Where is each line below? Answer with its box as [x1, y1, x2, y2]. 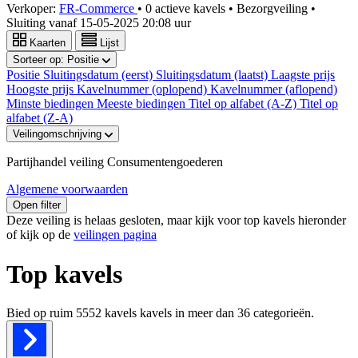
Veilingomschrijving [13, 128, 105, 141]
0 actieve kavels [145, 2, 229, 16]
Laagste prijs [271, 68, 335, 82]
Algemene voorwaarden [6, 182, 128, 197]
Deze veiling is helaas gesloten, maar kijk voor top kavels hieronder [6, 213, 346, 228]
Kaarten [30, 37, 66, 50]
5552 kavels [76, 305, 137, 320]
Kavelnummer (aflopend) [210, 82, 337, 97]
